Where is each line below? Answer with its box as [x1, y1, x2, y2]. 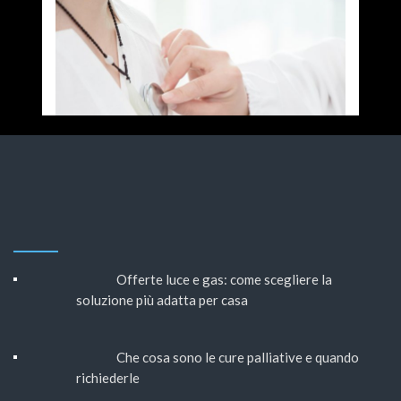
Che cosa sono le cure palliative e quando [115, 349, 359, 366]
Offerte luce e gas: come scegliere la [115, 271, 332, 288]
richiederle [76, 370, 140, 387]
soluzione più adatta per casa [76, 292, 259, 309]
